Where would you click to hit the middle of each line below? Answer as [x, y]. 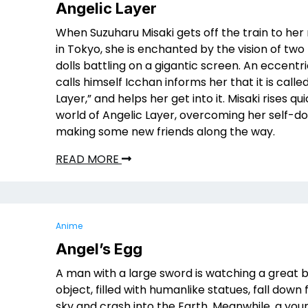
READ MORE [89, 159]
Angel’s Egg [99, 249]
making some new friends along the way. [165, 132]
